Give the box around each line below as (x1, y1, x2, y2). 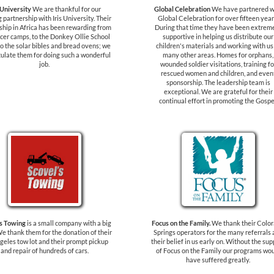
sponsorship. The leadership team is (166, 78, 270, 86)
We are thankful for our (31, 5, 101, 13)
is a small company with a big (25, 219, 111, 227)
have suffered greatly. (186, 256, 250, 264)
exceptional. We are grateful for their (163, 87, 273, 95)
